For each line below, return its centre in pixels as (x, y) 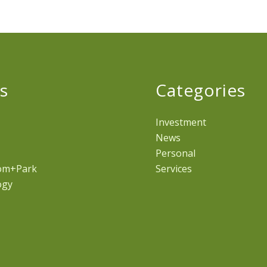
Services (174, 169)
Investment (181, 122)
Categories (201, 90)
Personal (176, 153)
